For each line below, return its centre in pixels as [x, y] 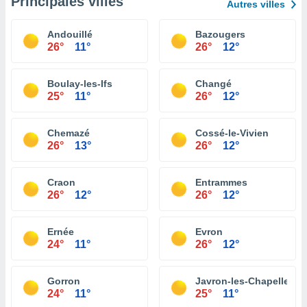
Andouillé [70, 34]
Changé [213, 84]
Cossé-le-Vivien [232, 133]
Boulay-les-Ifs [80, 84]
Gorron [64, 281]
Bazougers [220, 34]
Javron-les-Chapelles [245, 281]
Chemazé [69, 133]
